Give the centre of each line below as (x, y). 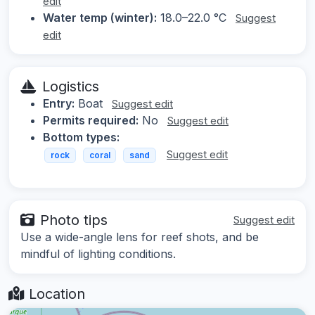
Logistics (71, 87)
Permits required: (91, 121)
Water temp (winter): (100, 18)
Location (55, 294)
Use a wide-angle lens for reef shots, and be (140, 237)
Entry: (59, 104)
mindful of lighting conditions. (98, 253)
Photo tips (74, 220)
